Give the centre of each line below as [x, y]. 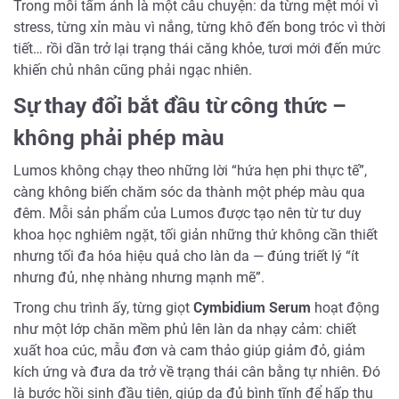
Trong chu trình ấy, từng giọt [103, 308]
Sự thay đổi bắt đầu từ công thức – [180, 106]
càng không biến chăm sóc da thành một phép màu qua [189, 192]
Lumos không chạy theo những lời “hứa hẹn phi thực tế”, [190, 171]
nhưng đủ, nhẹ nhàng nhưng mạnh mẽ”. [139, 278]
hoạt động [345, 308]
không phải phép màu [119, 138]
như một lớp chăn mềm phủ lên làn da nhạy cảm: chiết [185, 330]
